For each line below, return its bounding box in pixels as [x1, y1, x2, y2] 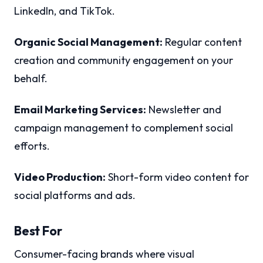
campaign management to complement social [14, 121, 233, 135]
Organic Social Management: [14, 35, 163, 49]
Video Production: [14, 170, 106, 184]
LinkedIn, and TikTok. [14, 4, 115, 18]
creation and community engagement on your [14, 53, 233, 68]
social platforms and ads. [14, 188, 136, 203]
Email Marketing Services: [14, 103, 146, 117]
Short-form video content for [106, 170, 249, 184]
